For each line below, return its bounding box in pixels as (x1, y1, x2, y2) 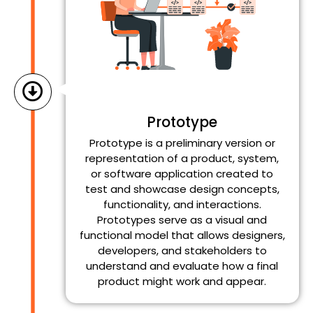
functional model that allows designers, (79, 227, 285, 242)
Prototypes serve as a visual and (97, 212, 268, 227)
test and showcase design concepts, (85, 181, 279, 196)
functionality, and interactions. (103, 196, 261, 212)
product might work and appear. (98, 273, 267, 289)
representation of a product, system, (85, 150, 279, 166)
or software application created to (91, 166, 274, 181)
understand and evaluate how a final (86, 258, 279, 273)
